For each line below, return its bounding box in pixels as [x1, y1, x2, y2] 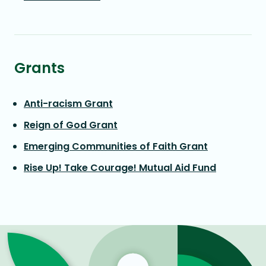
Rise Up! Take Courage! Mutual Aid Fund [24, 161, 216, 175]
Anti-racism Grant [24, 97, 113, 110]
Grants [14, 58, 65, 78]
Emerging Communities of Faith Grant [24, 140, 208, 153]
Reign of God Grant [24, 118, 118, 132]
